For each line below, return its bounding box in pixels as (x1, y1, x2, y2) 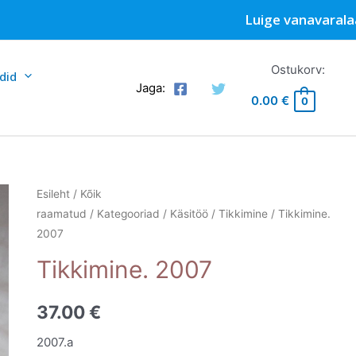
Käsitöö (170, 207, 209, 220)
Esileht (37, 188, 71, 200)
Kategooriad (97, 207, 161, 220)
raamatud (37, 207, 87, 220)
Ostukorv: (270, 62, 325, 77)
